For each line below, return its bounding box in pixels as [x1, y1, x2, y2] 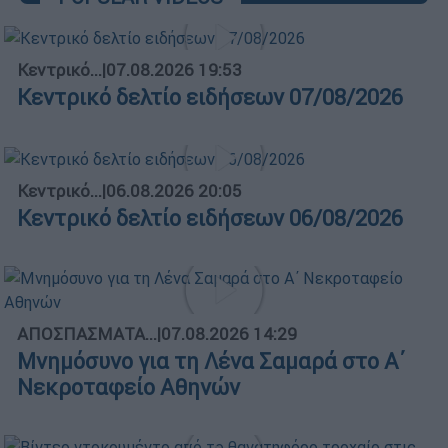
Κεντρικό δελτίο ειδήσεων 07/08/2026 [17, 84, 403, 112]
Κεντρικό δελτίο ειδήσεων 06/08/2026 [17, 204, 403, 232]
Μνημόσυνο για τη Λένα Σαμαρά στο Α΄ [17, 347, 405, 375]
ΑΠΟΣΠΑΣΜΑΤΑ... [17, 322, 157, 345]
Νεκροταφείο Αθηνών [17, 373, 240, 401]
